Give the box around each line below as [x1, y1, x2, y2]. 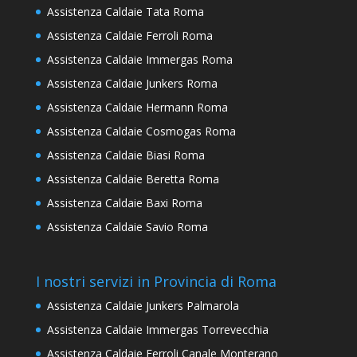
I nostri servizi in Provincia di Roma [35, 272, 277, 292]
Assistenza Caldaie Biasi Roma [46, 147, 205, 163]
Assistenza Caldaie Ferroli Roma [46, 28, 213, 43]
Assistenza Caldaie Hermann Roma [46, 100, 228, 115]
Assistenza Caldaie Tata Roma [46, 4, 204, 19]
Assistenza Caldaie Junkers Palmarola [46, 298, 239, 314]
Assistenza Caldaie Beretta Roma [46, 171, 219, 186]
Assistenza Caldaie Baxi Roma [46, 195, 202, 210]
